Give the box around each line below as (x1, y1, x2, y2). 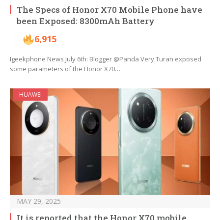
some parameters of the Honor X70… (10, 64, 120, 74)
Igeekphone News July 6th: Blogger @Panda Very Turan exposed (10, 55, 201, 64)
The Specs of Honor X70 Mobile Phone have (17, 4, 202, 16)
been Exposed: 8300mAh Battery (17, 15, 155, 27)
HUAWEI (19, 90, 42, 99)
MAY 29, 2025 (17, 196, 61, 206)
